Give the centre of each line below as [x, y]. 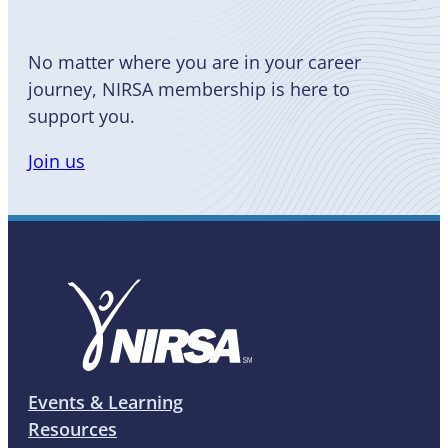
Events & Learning [105, 401]
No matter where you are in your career [194, 61]
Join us [56, 160]
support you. [81, 115]
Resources [72, 428]
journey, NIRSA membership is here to [189, 88]
